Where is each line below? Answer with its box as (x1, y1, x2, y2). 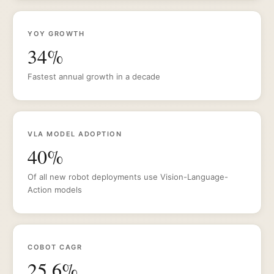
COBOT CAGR (28, 243, 82, 251)
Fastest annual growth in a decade (28, 72, 160, 81)
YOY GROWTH (28, 29, 84, 38)
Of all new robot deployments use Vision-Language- (28, 172, 228, 182)
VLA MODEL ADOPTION (28, 130, 122, 138)
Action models (28, 185, 82, 194)
